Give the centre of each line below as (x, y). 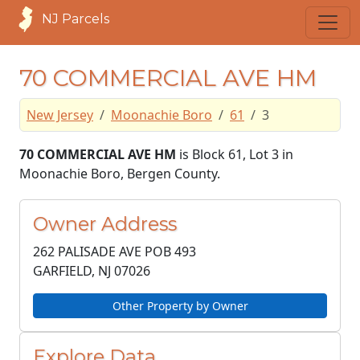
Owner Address (105, 224)
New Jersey (60, 115)
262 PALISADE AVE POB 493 (115, 252)
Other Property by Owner (180, 306)
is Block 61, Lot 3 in (235, 154)
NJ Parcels (76, 19)
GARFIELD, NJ (72, 271)
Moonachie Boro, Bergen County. (120, 174)
